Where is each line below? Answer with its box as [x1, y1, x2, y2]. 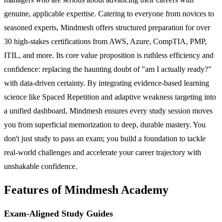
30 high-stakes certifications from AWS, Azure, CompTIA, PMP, [4, 37, 207, 46]
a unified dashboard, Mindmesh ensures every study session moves [4, 106, 213, 115]
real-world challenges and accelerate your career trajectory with [4, 148, 201, 157]
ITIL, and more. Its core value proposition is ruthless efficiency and [4, 51, 214, 59]
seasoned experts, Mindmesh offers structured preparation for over [4, 23, 210, 32]
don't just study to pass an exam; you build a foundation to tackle [4, 134, 206, 143]
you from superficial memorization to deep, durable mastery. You [4, 120, 206, 129]
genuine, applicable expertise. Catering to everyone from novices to [4, 9, 214, 18]
